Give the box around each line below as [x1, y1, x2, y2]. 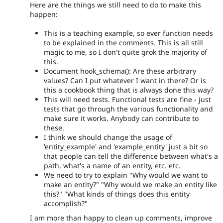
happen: [30, 9, 58, 19]
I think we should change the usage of [44, 132, 172, 142]
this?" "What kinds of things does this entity [44, 189, 190, 199]
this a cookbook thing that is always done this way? [44, 85, 214, 95]
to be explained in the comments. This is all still [44, 37, 203, 47]
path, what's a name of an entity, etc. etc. [44, 160, 181, 170]
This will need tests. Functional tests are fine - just [44, 94, 211, 104]
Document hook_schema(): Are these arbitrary [44, 66, 196, 76]
